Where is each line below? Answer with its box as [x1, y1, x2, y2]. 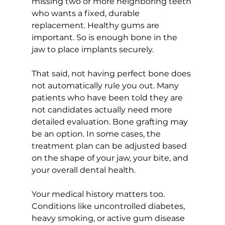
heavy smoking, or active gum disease [31, 213, 187, 223]
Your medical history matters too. [31, 189, 167, 199]
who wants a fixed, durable [31, 8, 142, 18]
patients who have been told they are [31, 92, 185, 102]
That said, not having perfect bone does [31, 68, 193, 78]
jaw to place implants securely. [31, 44, 154, 54]
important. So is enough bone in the [31, 32, 179, 42]
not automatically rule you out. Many [31, 80, 181, 90]
